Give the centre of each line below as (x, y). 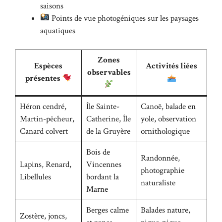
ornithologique (165, 132)
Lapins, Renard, (45, 165)
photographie (162, 171)
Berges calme (107, 210)
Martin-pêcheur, (47, 119)
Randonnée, (160, 158)
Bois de (98, 152)
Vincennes (104, 165)
